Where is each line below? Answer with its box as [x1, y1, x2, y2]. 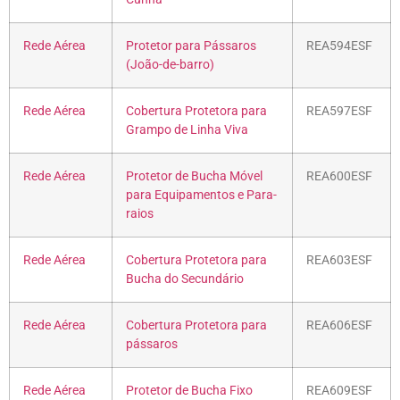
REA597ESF [306, 103, 372, 119]
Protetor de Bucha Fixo [126, 382, 253, 398]
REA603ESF [306, 252, 372, 268]
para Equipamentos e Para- [126, 187, 277, 203]
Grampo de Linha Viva [126, 121, 248, 137]
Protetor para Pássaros [126, 37, 256, 54]
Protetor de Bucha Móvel [126, 168, 262, 184]
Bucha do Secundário [126, 271, 244, 287]
